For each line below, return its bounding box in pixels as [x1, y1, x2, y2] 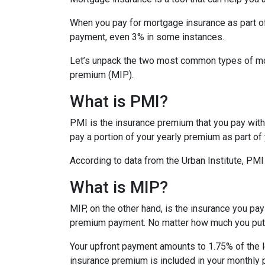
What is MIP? [70, 177, 168, 197]
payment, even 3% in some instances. [70, 31, 224, 43]
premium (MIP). [70, 69, 136, 80]
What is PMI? [70, 92, 168, 111]
